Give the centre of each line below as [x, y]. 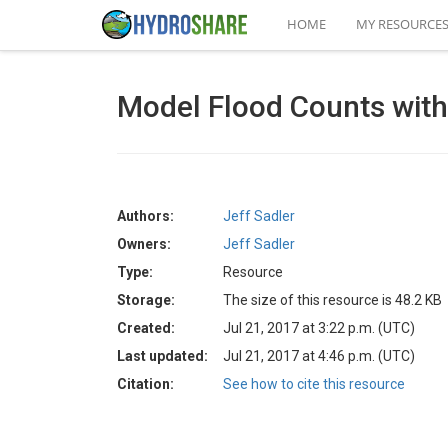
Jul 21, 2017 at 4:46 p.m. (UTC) [319, 356]
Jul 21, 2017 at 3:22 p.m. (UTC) [319, 328]
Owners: [144, 244]
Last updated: [162, 356]
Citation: [145, 384]
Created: [146, 328]
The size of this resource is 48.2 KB [332, 300]
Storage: [146, 300]
